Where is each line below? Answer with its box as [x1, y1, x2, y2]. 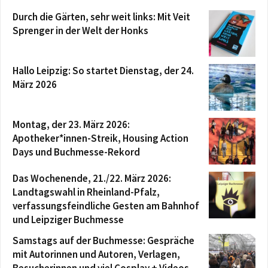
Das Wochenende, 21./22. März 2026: [13, 171, 171, 185]
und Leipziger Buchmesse [13, 212, 124, 226]
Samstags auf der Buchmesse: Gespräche [13, 233, 194, 247]
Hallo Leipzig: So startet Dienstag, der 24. [13, 63, 194, 77]
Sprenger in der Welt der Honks [13, 23, 148, 37]
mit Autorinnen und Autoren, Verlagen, [13, 247, 180, 261]
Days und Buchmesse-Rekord [13, 145, 140, 159]
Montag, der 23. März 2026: [13, 117, 130, 131]
